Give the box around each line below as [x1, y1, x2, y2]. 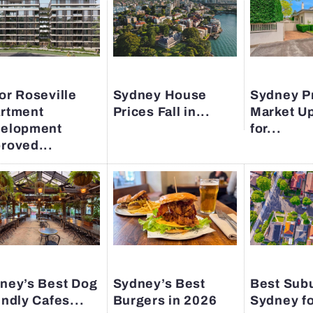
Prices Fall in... [112, 104, 210, 119]
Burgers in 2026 [112, 293, 217, 307]
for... [250, 121, 282, 136]
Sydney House [112, 87, 208, 102]
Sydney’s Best [112, 277, 205, 291]
